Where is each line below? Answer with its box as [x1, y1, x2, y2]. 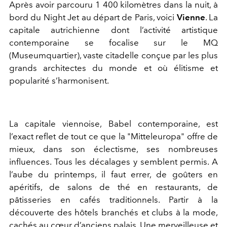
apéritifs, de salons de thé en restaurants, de [9, 182, 218, 193]
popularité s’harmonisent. [9, 75, 109, 86]
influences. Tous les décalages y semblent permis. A [9, 157, 218, 167]
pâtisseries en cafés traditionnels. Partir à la [9, 195, 218, 205]
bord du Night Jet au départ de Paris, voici [9, 12, 177, 23]
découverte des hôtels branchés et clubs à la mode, [9, 207, 218, 218]
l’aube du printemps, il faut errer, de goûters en [9, 169, 218, 180]
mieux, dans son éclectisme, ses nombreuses [9, 144, 218, 155]
